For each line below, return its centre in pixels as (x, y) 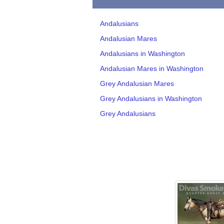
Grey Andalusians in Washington (151, 98)
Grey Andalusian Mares (137, 83)
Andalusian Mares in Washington (151, 68)
